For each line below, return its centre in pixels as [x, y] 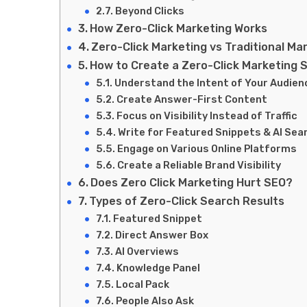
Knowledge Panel [158, 268]
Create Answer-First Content [192, 99]
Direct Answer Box [161, 235]
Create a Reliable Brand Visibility [200, 165]
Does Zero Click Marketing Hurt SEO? [192, 182]
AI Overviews [147, 251]
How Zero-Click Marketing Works [179, 28]
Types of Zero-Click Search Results [187, 201]
